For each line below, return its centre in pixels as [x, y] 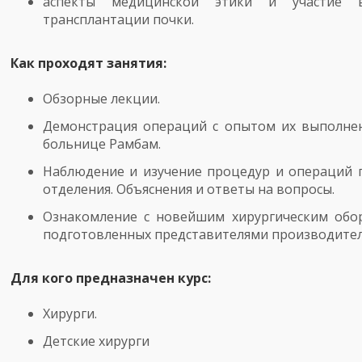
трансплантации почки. [118, 19]
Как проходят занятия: [88, 63]
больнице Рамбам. [101, 144]
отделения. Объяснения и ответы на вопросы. [188, 189]
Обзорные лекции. [101, 99]
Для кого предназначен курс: [110, 278]
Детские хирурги [96, 341]
